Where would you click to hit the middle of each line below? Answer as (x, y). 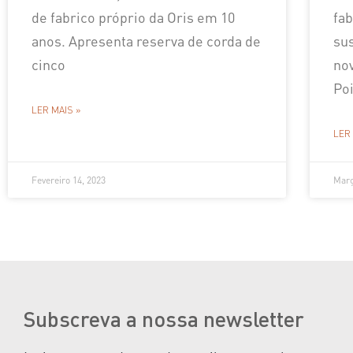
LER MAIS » (56, 110)
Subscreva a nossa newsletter (164, 319)
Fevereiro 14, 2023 (69, 180)
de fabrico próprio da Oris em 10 (133, 17)
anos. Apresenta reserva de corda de (146, 41)
